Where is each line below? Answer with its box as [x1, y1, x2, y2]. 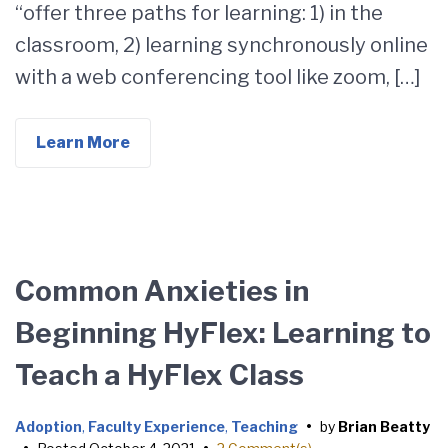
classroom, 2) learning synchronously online [15, 33, 428, 57]
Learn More [36, 133, 130, 152]
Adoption [15, 418, 82, 435]
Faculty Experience [88, 418, 225, 435]
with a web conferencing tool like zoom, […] [15, 65, 421, 89]
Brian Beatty [338, 418, 430, 435]
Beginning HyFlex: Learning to [15, 316, 431, 350]
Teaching [231, 418, 298, 435]
